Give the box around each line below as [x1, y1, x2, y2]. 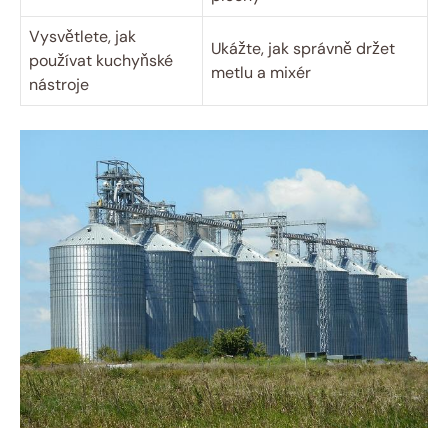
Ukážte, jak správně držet [211, 38, 395, 60]
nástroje [29, 74, 89, 96]
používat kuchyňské [29, 50, 173, 72]
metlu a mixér [211, 62, 311, 84]
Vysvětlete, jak [29, 26, 136, 48]
